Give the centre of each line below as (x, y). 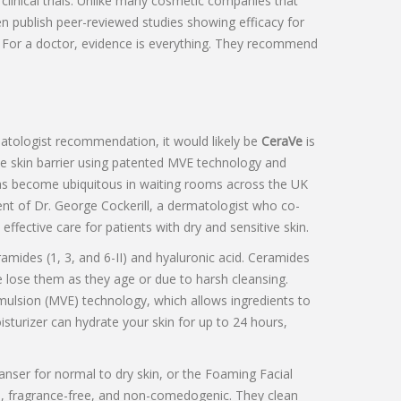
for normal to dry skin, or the (117, 374)
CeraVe (282, 141)
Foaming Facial (248, 374)
